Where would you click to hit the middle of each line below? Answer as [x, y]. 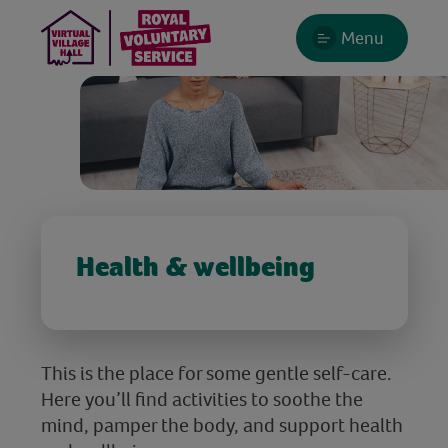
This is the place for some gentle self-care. [216, 372]
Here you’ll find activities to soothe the [201, 398]
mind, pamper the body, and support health [221, 424]
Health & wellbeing [195, 266]
